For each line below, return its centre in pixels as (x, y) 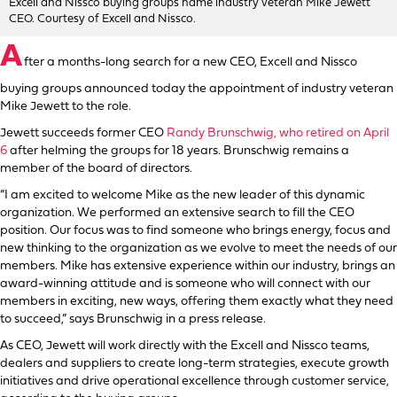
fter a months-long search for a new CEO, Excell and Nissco (191, 62)
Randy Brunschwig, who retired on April (278, 133)
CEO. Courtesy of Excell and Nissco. (102, 19)
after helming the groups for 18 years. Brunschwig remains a (178, 151)
